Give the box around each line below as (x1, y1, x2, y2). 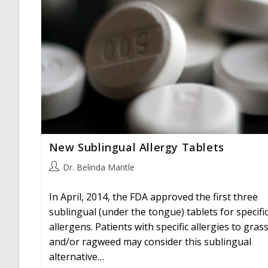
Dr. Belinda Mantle (62, 161, 135, 173)
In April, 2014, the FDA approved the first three (48, 190, 258, 203)
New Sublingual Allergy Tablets (48, 139, 224, 154)
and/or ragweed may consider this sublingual (48, 234, 251, 248)
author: (48, 173, 76, 185)
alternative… (48, 249, 104, 263)
